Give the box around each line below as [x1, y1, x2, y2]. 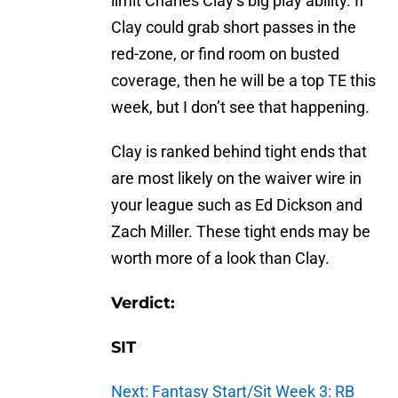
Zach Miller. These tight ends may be [111, 222, 370, 242]
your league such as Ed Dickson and [111, 195, 362, 215]
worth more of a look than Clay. [111, 249, 330, 268]
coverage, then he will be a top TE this [111, 71, 376, 91]
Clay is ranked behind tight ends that [111, 142, 367, 162]
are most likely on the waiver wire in [111, 169, 362, 188]
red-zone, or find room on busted [111, 44, 339, 64]
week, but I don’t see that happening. [111, 98, 370, 117]
